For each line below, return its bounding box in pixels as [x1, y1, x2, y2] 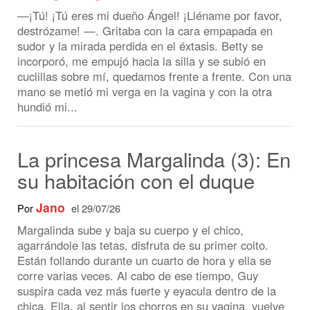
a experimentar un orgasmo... [17, 264, 162, 282]
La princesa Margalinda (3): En [17, 103, 280, 131]
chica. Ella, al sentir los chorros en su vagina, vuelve [17, 250, 274, 266]
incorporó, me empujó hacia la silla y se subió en [17, 15, 256, 31]
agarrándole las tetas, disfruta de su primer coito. [17, 192, 259, 208]
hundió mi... [17, 59, 75, 75]
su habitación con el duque [17, 124, 245, 152]
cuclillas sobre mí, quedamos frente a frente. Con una [17, 29, 280, 46]
